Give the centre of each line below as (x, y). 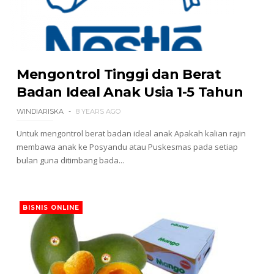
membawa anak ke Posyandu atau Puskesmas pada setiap (127, 147)
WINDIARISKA (40, 111)
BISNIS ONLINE (51, 208)
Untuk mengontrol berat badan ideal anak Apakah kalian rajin (131, 133)
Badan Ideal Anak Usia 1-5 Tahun (130, 92)
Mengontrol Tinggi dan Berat (119, 74)
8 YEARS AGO (98, 111)
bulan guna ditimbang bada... (70, 160)
